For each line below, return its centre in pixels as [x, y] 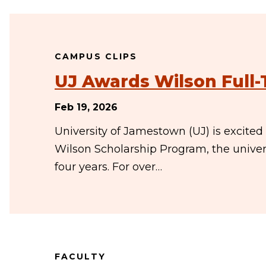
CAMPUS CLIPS [96, 56]
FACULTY [80, 256]
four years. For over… [108, 167]
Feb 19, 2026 [86, 107]
